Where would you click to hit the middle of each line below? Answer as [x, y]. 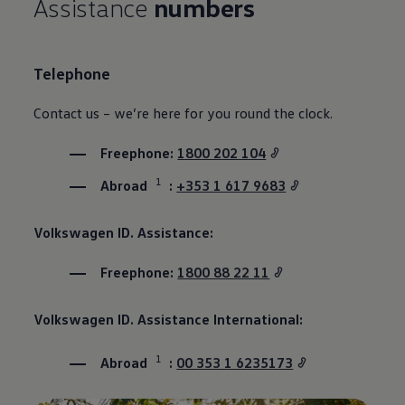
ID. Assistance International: [209, 319]
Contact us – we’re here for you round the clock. [184, 113]
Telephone [72, 72]
